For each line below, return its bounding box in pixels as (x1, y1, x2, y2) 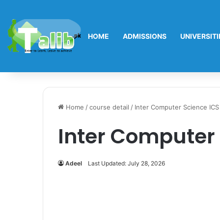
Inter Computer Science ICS (135, 103, 219, 111)
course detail (89, 103, 129, 111)
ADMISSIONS (123, 32, 166, 40)
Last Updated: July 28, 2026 (88, 160, 165, 167)
